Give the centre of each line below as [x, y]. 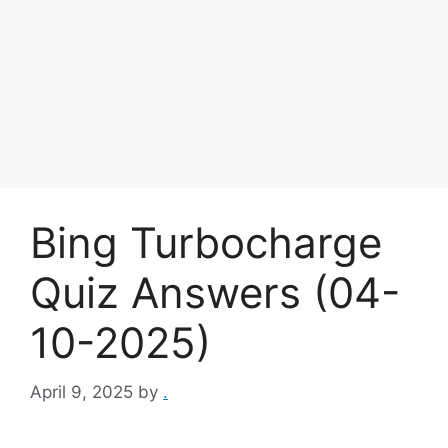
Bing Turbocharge [206, 242]
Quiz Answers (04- [215, 292]
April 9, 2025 [81, 391]
